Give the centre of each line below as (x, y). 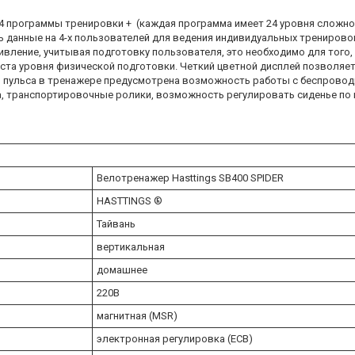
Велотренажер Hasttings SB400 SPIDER (190, 177)
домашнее (122, 269)
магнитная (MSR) (137, 315)
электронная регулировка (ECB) (175, 338)
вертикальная (131, 246)
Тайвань (116, 223)
